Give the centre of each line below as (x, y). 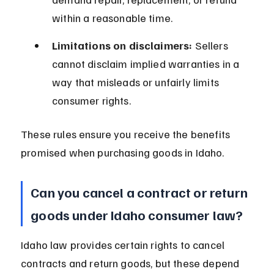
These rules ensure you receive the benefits (127, 134)
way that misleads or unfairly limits (137, 82)
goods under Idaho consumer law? (137, 215)
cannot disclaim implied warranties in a (147, 64)
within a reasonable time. (113, 18)
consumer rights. (91, 101)
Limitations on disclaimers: (122, 46)
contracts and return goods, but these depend (131, 263)
